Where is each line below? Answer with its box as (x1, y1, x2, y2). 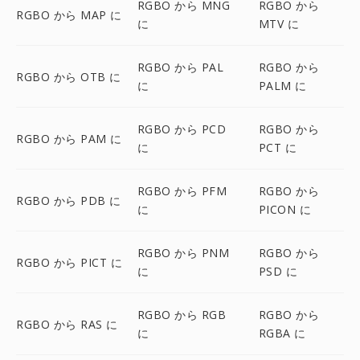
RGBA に (258, 325, 306, 341)
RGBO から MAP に (16, 6, 122, 22)
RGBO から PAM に (16, 130, 122, 146)
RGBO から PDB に (16, 192, 121, 208)
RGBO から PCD (137, 121, 227, 137)
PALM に (258, 78, 307, 93)
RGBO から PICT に (16, 254, 122, 270)
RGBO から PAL (137, 59, 224, 75)
